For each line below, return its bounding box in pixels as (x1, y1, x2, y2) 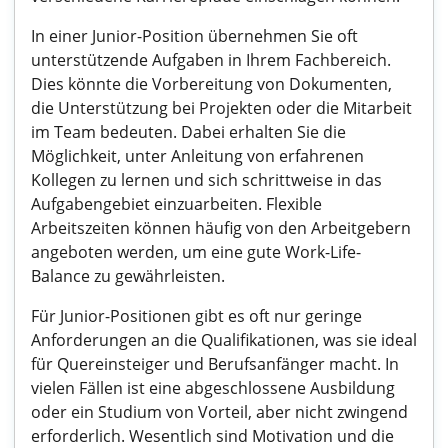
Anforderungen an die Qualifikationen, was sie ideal (31, 329, 417, 351)
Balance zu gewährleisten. (31, 265, 225, 287)
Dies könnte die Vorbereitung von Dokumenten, (31, 73, 392, 95)
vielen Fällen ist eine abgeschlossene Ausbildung (31, 377, 395, 399)
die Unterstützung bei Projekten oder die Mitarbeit (31, 97, 412, 119)
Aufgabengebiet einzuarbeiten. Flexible (31, 193, 322, 215)
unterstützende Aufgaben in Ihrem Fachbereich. (31, 49, 391, 71)
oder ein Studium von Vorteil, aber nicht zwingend (31, 401, 408, 423)
